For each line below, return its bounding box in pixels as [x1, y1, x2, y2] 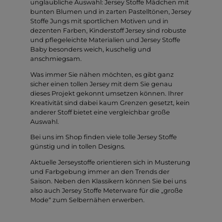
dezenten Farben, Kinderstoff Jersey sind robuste [30, 26, 186, 34]
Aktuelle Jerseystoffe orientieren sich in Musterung [30, 159, 190, 166]
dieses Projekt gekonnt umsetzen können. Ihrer [30, 89, 183, 97]
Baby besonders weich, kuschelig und [30, 45, 151, 53]
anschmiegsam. [30, 55, 82, 62]
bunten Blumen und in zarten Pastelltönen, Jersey [30, 7, 191, 15]
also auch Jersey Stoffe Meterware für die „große [30, 187, 183, 195]
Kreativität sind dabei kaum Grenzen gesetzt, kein [30, 99, 190, 107]
